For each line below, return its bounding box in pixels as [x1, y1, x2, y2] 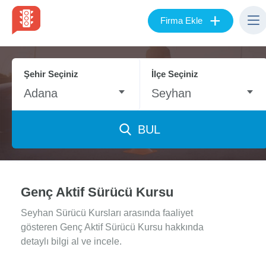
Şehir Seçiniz [24, 69, 78, 79]
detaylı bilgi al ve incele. [21, 236, 122, 246]
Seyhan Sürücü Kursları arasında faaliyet [21, 208, 193, 218]
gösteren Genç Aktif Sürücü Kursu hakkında [21, 222, 204, 232]
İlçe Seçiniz [151, 69, 199, 79]
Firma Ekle [160, 15, 202, 26]
